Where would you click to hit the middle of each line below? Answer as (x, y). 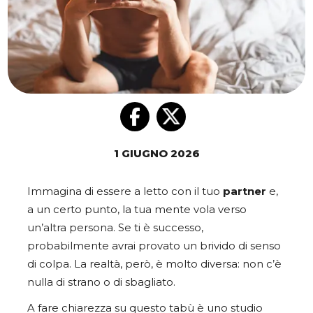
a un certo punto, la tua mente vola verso (137, 210)
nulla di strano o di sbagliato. (101, 283)
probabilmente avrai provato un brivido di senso (154, 246)
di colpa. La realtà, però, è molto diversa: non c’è (154, 264)
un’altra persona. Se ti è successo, (115, 228)
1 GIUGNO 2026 (156, 154)
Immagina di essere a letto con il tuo (125, 192)
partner (245, 192)
